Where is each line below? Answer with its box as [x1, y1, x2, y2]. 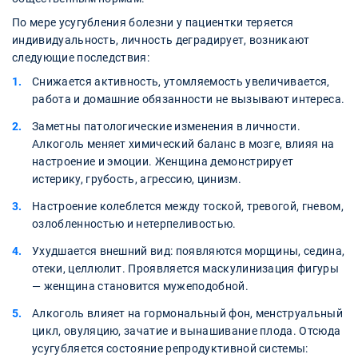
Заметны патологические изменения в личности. [32, 120, 301, 133]
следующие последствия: [12, 51, 150, 65]
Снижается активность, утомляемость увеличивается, [32, 75, 330, 89]
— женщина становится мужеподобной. [32, 280, 249, 293]
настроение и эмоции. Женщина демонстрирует [32, 155, 294, 169]
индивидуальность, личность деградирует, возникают [12, 34, 310, 47]
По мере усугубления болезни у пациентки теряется [12, 16, 294, 30]
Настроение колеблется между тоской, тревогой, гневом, [32, 200, 344, 213]
